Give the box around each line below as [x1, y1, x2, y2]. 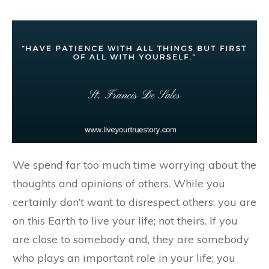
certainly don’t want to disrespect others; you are [13, 195, 256, 209]
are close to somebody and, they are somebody [13, 232, 249, 246]
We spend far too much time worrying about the [13, 157, 256, 172]
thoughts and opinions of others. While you [13, 176, 225, 190]
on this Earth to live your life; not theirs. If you [13, 213, 238, 228]
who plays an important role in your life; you [13, 250, 235, 265]
